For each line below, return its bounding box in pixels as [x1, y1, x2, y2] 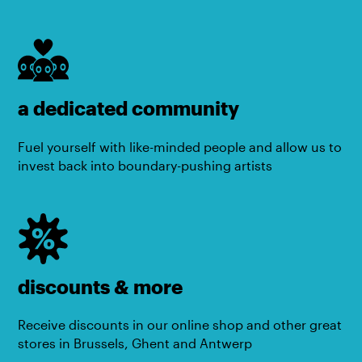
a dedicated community [18, 97, 240, 120]
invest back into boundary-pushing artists [18, 158, 273, 173]
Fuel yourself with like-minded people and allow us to [18, 139, 343, 154]
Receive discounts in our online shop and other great [18, 318, 343, 333]
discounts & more [18, 275, 183, 298]
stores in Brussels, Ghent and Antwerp [18, 336, 253, 351]
